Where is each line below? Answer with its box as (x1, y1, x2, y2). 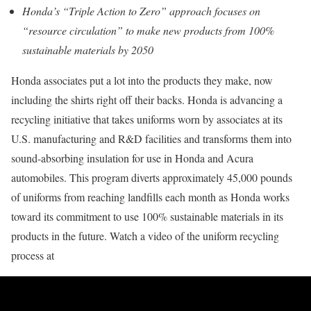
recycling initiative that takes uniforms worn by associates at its (11, 112, 283, 126)
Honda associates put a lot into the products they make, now (11, 73, 273, 87)
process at (11, 248, 54, 262)
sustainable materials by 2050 (22, 42, 153, 57)
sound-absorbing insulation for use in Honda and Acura (11, 151, 253, 165)
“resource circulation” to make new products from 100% (22, 23, 274, 37)
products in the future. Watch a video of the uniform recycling (11, 228, 279, 243)
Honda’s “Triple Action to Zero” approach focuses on (22, 3, 260, 18)
